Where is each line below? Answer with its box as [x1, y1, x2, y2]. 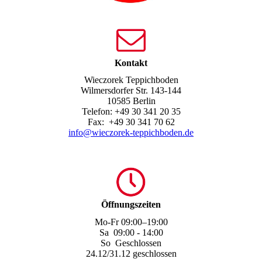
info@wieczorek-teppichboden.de [68, 127, 194, 138]
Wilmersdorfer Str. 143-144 [81, 85, 181, 96]
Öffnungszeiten [101, 199, 161, 210]
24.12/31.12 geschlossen [85, 248, 177, 258]
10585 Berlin [106, 96, 156, 106]
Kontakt [115, 58, 147, 68]
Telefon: [81, 106, 115, 117]
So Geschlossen [101, 237, 161, 248]
